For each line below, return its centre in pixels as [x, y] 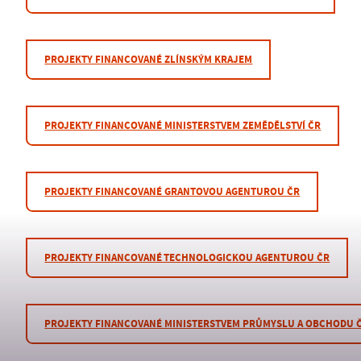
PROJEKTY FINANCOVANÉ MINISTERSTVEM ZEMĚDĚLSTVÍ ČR [183, 126]
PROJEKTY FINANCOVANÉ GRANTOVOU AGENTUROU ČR [172, 192]
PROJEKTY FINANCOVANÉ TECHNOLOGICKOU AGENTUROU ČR [187, 258]
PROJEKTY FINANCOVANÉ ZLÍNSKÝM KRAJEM [149, 60]
